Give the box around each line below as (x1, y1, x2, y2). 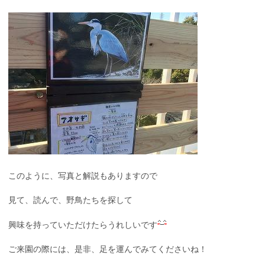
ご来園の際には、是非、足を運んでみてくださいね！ (8, 244, 207, 254)
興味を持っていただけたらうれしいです (8, 220, 157, 230)
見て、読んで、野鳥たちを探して (8, 195, 132, 205)
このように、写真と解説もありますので (8, 171, 157, 181)
